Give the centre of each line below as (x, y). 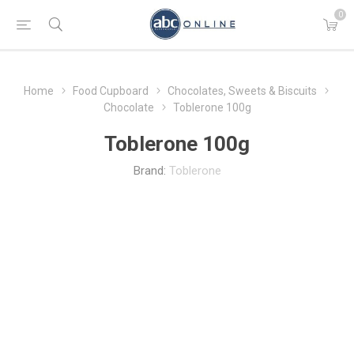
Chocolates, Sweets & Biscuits (242, 91)
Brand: (149, 171)
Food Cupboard (110, 91)
